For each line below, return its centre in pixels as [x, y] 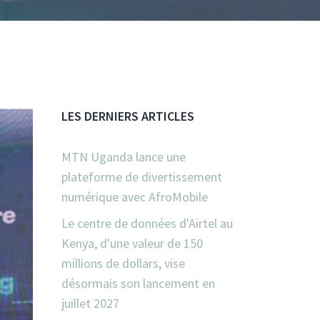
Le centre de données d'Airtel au [147, 224]
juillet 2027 [90, 304]
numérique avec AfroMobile [135, 197]
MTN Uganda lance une [124, 157]
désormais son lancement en [138, 284]
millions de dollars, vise [123, 264]
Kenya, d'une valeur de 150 [132, 244]
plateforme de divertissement [142, 177]
